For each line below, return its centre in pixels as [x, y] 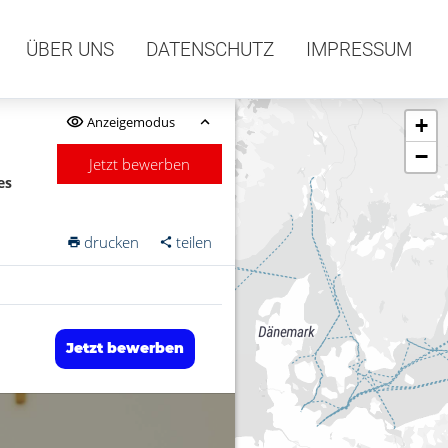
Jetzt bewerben [140, 164]
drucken [112, 242]
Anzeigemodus [130, 121]
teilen [194, 242]
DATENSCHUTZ [210, 49]
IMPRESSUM [359, 49]
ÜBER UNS [70, 49]
